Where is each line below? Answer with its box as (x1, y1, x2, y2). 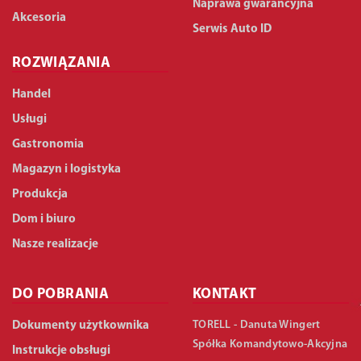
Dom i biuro (12, 213, 76, 226)
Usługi (12, 113, 47, 126)
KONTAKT (193, 286, 257, 302)
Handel (12, 88, 51, 101)
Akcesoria (12, 11, 66, 24)
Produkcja (12, 188, 68, 201)
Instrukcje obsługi (12, 344, 110, 357)
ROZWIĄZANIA (12, 55, 110, 71)
